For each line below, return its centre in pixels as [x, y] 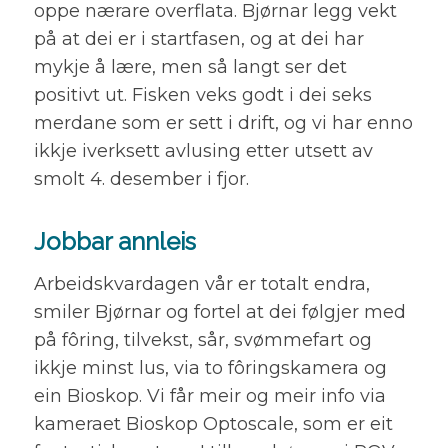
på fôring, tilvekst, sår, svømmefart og [202, 340]
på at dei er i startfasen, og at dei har [198, 38]
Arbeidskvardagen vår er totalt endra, [201, 284]
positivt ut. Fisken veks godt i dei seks [202, 94]
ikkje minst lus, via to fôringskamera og [210, 368]
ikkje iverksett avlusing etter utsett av [203, 150]
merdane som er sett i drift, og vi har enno [223, 122]
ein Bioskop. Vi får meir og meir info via [209, 396]
